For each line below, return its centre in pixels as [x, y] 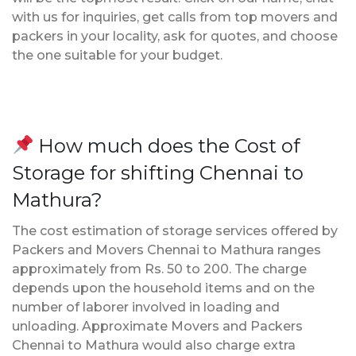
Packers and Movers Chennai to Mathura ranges [166, 250]
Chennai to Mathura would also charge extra [154, 345]
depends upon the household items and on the [163, 288]
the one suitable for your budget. [117, 55]
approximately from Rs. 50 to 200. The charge [159, 269]
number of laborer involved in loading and [146, 307]
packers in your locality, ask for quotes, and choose [175, 36]
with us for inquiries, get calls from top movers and [175, 17]
